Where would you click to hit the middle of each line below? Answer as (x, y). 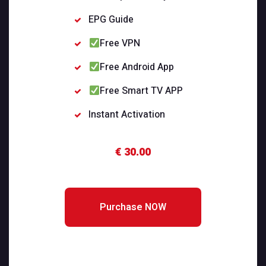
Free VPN (120, 44)
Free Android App (137, 67)
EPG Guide (111, 20)
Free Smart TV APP (141, 91)
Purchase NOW (133, 208)
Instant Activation (127, 115)
